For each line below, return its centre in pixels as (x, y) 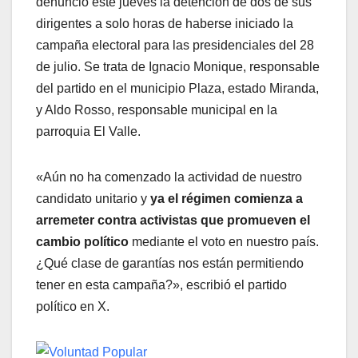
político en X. (73, 307)
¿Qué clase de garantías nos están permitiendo (170, 264)
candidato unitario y (93, 199)
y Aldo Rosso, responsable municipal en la (157, 110)
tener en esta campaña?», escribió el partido (161, 285)
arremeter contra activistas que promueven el (173, 221)
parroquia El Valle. (88, 132)
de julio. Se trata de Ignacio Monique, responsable (178, 67)
